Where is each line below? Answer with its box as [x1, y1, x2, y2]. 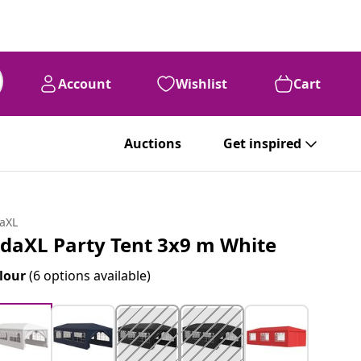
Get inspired [223, 135, 301, 152]
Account [58, 75, 111, 93]
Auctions [124, 135, 181, 152]
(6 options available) [29, 267, 151, 284]
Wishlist [176, 75, 227, 93]
